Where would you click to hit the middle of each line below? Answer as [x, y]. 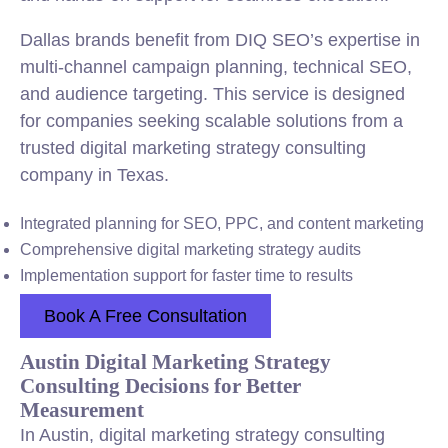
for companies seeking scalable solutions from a [211, 121]
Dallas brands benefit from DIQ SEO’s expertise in [220, 40]
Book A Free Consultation [145, 316]
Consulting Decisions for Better [160, 385]
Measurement [82, 409]
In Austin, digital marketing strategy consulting [202, 435]
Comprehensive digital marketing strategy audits [190, 249]
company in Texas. [94, 175]
